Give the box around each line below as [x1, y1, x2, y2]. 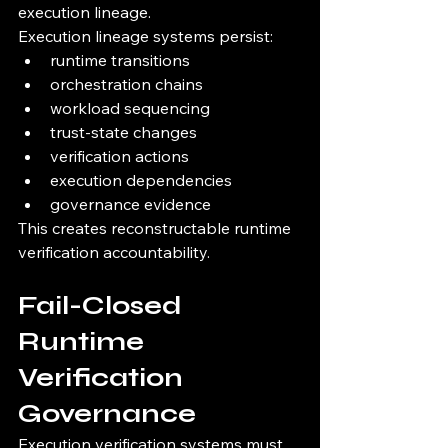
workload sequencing [50, 98, 210, 119]
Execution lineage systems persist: [18, 26, 273, 47]
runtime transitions [50, 50, 190, 71]
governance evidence [50, 194, 211, 215]
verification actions [50, 146, 189, 167]
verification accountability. [18, 242, 210, 263]
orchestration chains [50, 74, 203, 95]
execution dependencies [50, 170, 232, 191]
